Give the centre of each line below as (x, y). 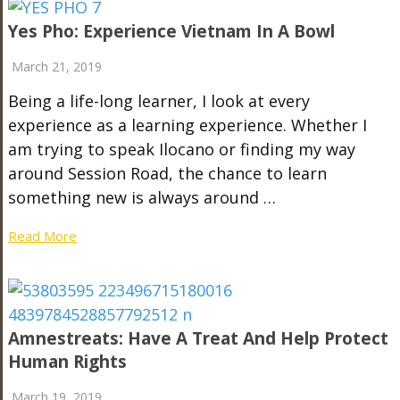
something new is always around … (142, 197)
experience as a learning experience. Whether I (187, 125)
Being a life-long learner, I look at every (158, 100)
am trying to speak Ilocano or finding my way (181, 149)
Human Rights (67, 361)
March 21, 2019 (56, 66)
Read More (42, 235)
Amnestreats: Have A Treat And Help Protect (198, 338)
